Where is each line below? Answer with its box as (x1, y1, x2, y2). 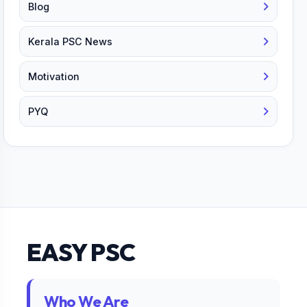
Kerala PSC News (28, 36, 112, 48)
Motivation (28, 71, 79, 83)
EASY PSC (27, 237, 136, 268)
